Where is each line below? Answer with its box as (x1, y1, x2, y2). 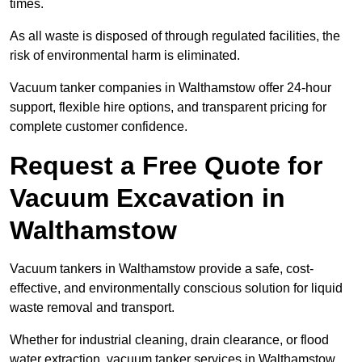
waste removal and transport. (10, 301, 175, 315)
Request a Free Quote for (10, 151, 322, 181)
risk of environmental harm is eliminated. (10, 48, 240, 63)
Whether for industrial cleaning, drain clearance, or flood (10, 333, 329, 347)
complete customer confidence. (10, 120, 187, 134)
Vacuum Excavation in (10, 183, 285, 213)
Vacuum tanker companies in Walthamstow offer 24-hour (10, 81, 331, 95)
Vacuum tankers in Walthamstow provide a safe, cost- (10, 262, 314, 276)
